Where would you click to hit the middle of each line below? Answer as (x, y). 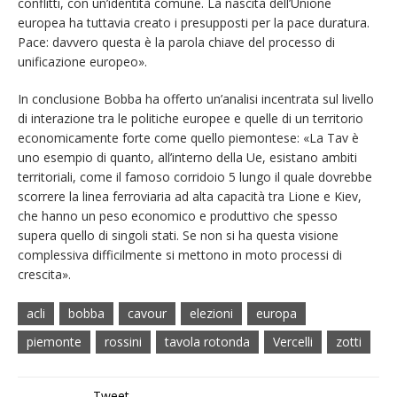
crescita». (44, 275)
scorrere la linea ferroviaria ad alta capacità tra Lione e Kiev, (190, 197)
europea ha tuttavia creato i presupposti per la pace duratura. (194, 23)
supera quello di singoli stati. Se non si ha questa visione (178, 236)
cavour (147, 314)
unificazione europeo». (82, 62)
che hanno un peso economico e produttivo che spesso (178, 216)
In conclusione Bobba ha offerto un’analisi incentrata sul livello (196, 99)
